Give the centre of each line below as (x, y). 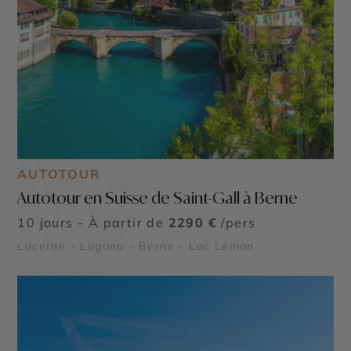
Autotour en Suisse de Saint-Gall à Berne (158, 198)
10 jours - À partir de (93, 223)
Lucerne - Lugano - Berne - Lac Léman (136, 246)
